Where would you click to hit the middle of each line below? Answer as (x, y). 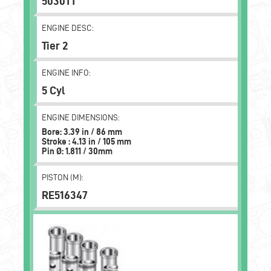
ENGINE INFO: (66, 73)
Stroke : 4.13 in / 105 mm (87, 142)
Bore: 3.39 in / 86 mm (82, 132)
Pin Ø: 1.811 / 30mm (77, 151)
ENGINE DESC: (68, 28)
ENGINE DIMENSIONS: (81, 118)
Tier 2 (55, 45)
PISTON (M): (63, 178)
